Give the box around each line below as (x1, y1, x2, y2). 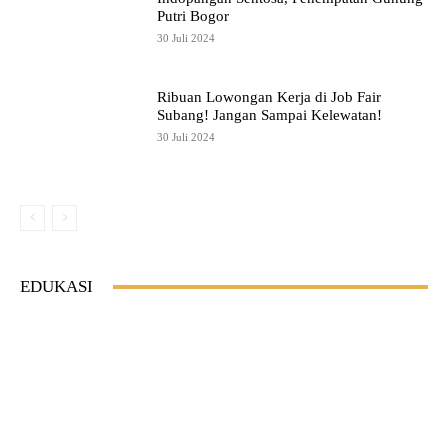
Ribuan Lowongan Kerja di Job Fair (157, 89, 382, 106)
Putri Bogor (157, 7, 230, 24)
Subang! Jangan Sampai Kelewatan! (157, 107, 383, 124)
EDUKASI (20, 277, 93, 297)
